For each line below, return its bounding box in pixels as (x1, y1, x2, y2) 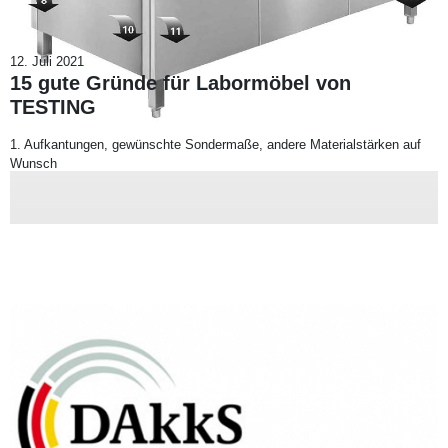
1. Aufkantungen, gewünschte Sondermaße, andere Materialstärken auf (10, 137, 421, 153)
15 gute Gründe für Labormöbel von (10, 72, 351, 95)
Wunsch (10, 156, 57, 172)
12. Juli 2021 (10, 54, 84, 70)
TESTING (10, 96, 96, 119)
